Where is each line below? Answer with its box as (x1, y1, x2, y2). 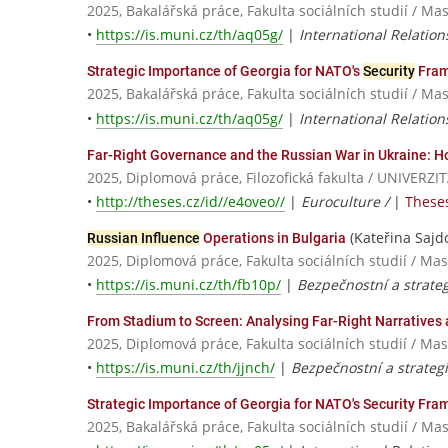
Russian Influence (87, 229, 200, 246)
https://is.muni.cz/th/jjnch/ (96, 358, 275, 378)
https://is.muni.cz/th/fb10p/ (96, 274, 281, 294)
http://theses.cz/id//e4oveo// (96, 191, 285, 211)
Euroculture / (301, 191, 393, 211)
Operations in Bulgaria (200, 229, 346, 246)
